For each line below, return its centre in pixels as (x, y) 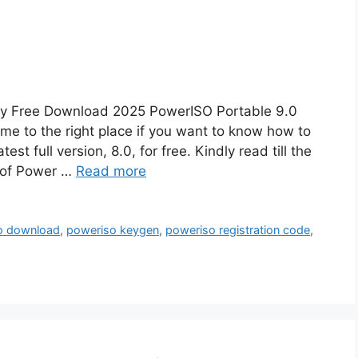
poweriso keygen (113, 230)
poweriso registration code (238, 230)
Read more (111, 171)
